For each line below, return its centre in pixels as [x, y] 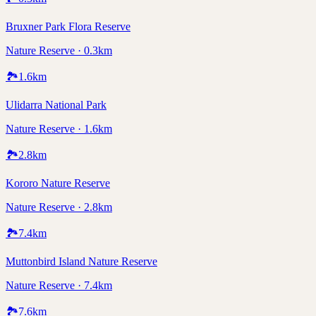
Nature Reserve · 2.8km [59, 207]
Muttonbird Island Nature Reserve [81, 262]
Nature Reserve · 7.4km [59, 286]
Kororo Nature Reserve [58, 183]
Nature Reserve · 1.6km [59, 129]
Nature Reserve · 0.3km [59, 51]
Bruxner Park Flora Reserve [68, 27]
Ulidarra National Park [56, 105]
